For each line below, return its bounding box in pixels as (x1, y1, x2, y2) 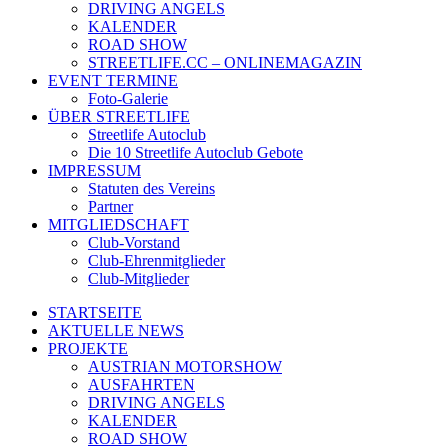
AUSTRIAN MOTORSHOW (88, 357, 282, 375)
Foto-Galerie (88, 89, 168, 107)
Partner (88, 197, 133, 215)
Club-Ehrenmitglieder (88, 251, 225, 269)
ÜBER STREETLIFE (48, 107, 190, 125)
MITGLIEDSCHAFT (48, 215, 189, 233)
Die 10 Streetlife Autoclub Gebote (88, 143, 303, 161)
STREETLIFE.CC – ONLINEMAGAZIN (88, 53, 362, 71)
